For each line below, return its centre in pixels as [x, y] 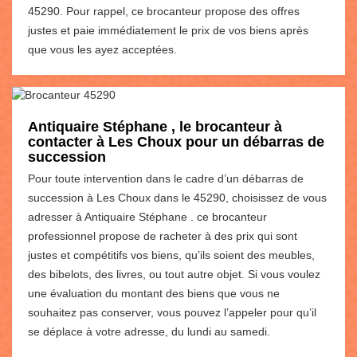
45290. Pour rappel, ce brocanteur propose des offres [164, 11]
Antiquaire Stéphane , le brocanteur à [155, 126]
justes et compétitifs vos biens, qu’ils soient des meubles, [171, 255]
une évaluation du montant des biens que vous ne [154, 293]
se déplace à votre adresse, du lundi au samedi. [149, 331]
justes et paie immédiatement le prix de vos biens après [168, 30]
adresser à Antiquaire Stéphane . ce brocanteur [147, 216]
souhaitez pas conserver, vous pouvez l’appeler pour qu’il [172, 312]
